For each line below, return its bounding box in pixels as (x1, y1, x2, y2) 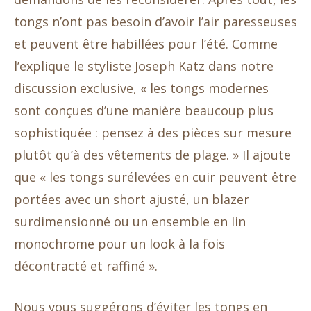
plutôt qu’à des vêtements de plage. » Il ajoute (14, 146, 291, 164)
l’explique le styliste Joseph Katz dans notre (14, 58, 274, 75)
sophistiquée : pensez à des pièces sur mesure (14, 124, 292, 142)
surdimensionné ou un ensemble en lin (14, 213, 246, 230)
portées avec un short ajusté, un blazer (14, 191, 249, 208)
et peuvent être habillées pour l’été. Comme (14, 35, 278, 53)
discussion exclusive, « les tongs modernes (14, 80, 269, 97)
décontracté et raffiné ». (14, 258, 158, 275)
